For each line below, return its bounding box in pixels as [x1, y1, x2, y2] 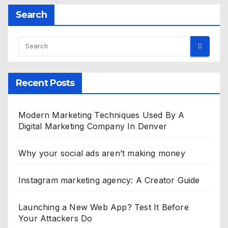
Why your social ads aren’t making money [18, 148, 185, 158]
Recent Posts [16, 77, 75, 89]
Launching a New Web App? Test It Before [18, 202, 189, 212]
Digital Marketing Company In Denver [18, 121, 167, 131]
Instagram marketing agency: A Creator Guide [18, 175, 200, 185]
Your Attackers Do [18, 213, 93, 223]
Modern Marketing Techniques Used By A [18, 109, 185, 120]
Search [16, 9, 47, 20]
